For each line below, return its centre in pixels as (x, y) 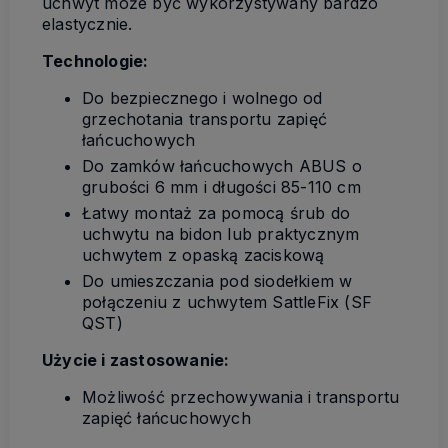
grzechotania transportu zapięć (204, 118)
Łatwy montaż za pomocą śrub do (216, 212)
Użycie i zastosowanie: (136, 359)
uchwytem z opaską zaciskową (203, 254)
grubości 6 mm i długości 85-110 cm (221, 186)
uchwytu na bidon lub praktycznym (221, 233)
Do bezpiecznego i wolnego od (202, 97)
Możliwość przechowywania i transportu (241, 396)
